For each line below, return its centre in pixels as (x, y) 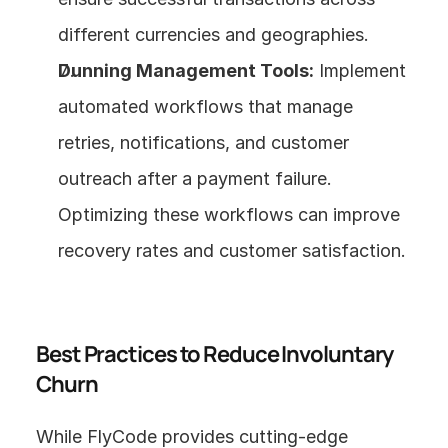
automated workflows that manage (205, 106)
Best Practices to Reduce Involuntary (215, 353)
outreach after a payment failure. (195, 178)
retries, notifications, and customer (203, 142)
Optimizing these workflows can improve (229, 214)
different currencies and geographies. (213, 34)
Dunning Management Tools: (186, 70)
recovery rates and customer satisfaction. (232, 250)
